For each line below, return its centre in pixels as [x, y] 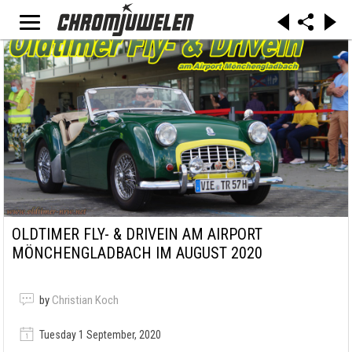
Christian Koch [85, 301]
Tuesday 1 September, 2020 [99, 335]
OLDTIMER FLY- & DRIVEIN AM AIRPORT [137, 235]
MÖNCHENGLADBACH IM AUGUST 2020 [137, 253]
